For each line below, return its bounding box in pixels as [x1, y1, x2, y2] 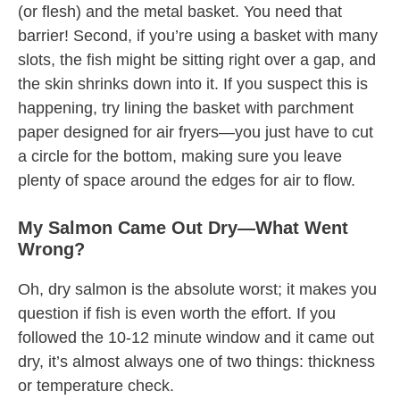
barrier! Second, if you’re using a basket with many [18, 27, 378, 46]
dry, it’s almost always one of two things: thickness [18, 353, 375, 371]
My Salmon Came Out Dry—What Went [18, 218, 348, 238]
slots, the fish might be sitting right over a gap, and [18, 51, 376, 70]
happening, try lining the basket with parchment [18, 99, 354, 118]
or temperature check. [18, 377, 174, 396]
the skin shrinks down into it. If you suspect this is [18, 75, 368, 94]
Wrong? [18, 239, 85, 260]
